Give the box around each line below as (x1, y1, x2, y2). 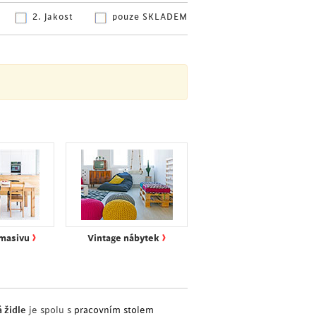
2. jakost (32, 12, 73, 22)
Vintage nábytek (87, 233, 160, 243)
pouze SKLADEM (112, 12, 188, 22)
